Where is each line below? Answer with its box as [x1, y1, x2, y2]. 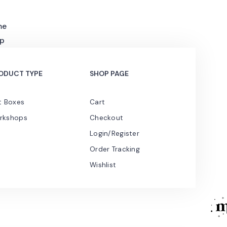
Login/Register [90, 129, 139, 138]
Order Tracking [90, 145, 140, 154]
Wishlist [90, 161, 117, 170]
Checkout [90, 113, 124, 123]
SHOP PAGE [90, 68, 129, 78]
